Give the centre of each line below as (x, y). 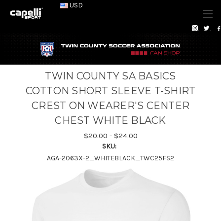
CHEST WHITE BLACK (110, 120)
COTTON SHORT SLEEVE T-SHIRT (110, 91)
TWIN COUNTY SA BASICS (110, 76)
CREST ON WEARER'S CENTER (110, 105)
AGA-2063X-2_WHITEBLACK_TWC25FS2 (110, 158)
